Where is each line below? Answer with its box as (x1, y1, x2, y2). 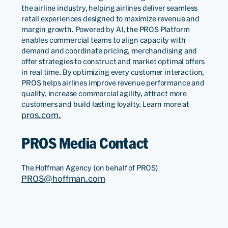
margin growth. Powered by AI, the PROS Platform (21, 25, 190, 34)
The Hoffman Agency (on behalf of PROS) (21, 164, 158, 173)
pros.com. (21, 110, 61, 120)
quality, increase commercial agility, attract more (21, 89, 187, 98)
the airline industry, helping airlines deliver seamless (21, 4, 198, 12)
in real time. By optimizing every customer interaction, (21, 68, 205, 76)
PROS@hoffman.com (21, 174, 105, 184)
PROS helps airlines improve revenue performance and (21, 78, 205, 87)
